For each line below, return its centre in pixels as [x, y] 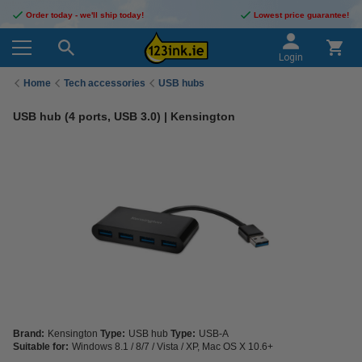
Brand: [29, 334]
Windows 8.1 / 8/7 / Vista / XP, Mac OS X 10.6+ [173, 347]
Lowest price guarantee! [301, 15]
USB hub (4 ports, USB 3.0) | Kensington [124, 116]
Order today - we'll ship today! [85, 15]
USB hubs [181, 83]
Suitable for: [41, 347]
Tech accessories [105, 83]
